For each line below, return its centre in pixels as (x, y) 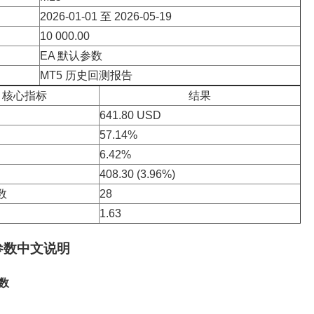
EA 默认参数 (71, 56)
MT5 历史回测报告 (86, 76)
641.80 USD (130, 116)
